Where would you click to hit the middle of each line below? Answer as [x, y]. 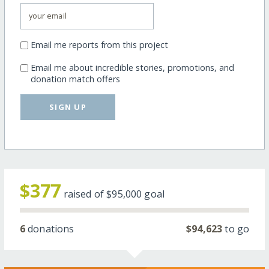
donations [50, 228]
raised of [85, 194]
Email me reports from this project [99, 45]
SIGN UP [68, 107]
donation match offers [75, 79]
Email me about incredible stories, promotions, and [132, 68]
